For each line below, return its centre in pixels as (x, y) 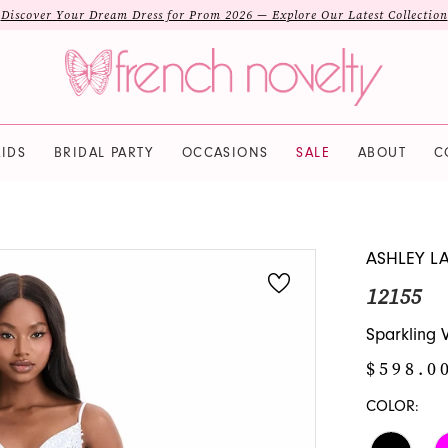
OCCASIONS (225, 152)
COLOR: (392, 406)
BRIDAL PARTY (103, 152)
